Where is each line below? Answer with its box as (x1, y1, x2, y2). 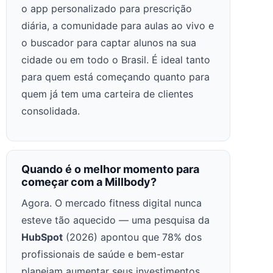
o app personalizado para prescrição (21, 2, 192, 15)
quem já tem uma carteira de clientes (21, 88, 193, 101)
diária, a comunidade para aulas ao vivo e (21, 19, 214, 32)
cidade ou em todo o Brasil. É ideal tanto (21, 54, 210, 66)
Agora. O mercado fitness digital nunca (21, 197, 202, 210)
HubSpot (21, 231, 63, 244)
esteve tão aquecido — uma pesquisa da (21, 214, 210, 227)
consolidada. (21, 105, 80, 118)
